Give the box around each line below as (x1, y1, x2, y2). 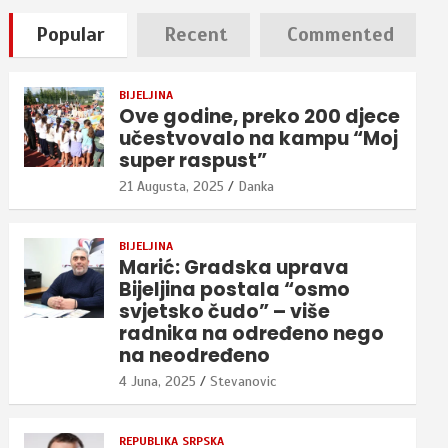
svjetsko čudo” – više (119, 297, 331, 325)
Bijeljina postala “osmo (119, 275, 351, 303)
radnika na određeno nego (119, 319, 385, 347)
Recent (163, 21, 228, 47)
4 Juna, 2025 (119, 372, 197, 390)
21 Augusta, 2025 (119, 177, 225, 195)
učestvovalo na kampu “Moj (119, 124, 399, 152)
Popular (35, 21, 105, 47)
